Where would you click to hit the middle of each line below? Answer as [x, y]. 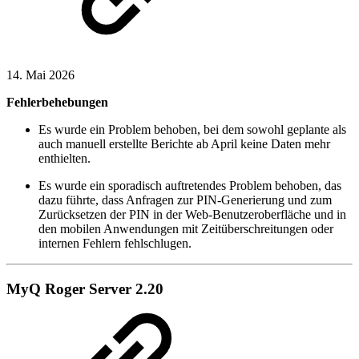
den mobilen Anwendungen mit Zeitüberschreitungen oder [186, 229]
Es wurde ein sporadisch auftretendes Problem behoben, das [190, 186]
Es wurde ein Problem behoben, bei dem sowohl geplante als [192, 130]
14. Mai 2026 [40, 75]
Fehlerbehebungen [57, 103]
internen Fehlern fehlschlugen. [115, 244]
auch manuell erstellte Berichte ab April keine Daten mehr [184, 144]
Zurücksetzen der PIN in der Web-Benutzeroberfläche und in [192, 215]
